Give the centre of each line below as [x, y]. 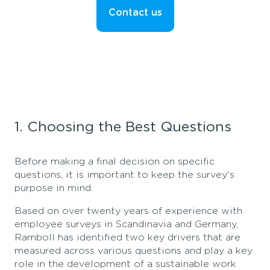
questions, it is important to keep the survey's [124, 175]
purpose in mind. [54, 188]
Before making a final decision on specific [115, 162]
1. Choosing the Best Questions [123, 127]
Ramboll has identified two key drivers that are [127, 238]
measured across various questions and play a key [133, 251]
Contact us [135, 13]
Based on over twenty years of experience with [128, 211]
